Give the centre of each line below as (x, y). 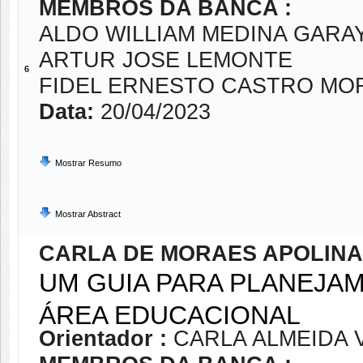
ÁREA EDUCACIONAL (170, 313)
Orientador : (106, 339)
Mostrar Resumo (88, 163)
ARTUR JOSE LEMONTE (166, 60)
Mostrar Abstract (88, 214)
